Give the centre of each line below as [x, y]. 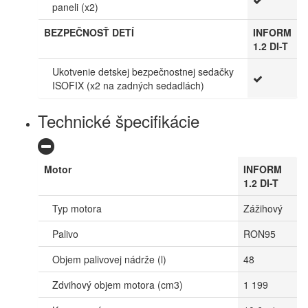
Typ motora [77, 208]
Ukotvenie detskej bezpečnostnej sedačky [143, 71]
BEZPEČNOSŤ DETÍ [89, 32]
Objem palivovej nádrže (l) [109, 259]
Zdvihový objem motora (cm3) [118, 284]
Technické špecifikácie [119, 120]
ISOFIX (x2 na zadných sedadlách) [128, 85]
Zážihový [263, 208]
